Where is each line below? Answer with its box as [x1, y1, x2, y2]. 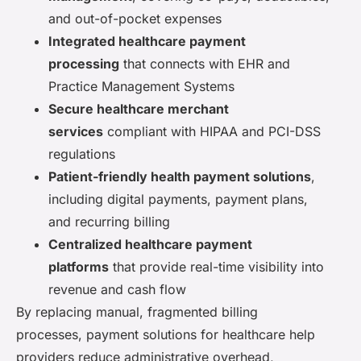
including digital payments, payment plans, [48, 190, 308, 207]
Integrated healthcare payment [48, 32, 246, 49]
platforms [48, 258, 109, 275]
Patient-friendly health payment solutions [48, 168, 311, 185]
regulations [48, 145, 115, 162]
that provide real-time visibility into [109, 258, 324, 275]
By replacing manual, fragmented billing [16, 303, 258, 320]
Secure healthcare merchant [48, 100, 229, 117]
